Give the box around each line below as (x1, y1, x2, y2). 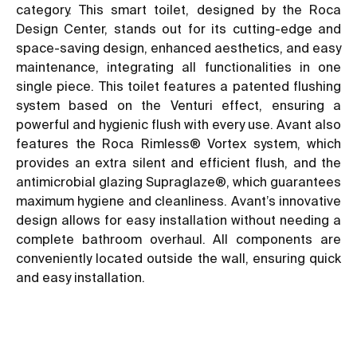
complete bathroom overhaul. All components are (16, 231, 341, 246)
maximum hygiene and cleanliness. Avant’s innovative (16, 193, 341, 208)
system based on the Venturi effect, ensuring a (16, 97, 341, 112)
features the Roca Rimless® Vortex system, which (16, 135, 341, 151)
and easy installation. (16, 269, 145, 284)
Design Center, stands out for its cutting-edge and (16, 21, 341, 36)
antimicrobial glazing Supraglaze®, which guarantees (16, 174, 341, 189)
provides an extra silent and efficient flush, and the (16, 155, 341, 170)
